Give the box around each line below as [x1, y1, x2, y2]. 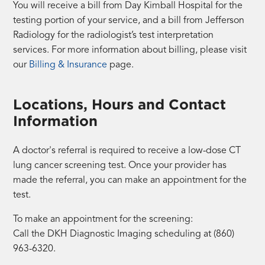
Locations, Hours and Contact [13, 95, 227, 113]
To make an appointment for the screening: [13, 214, 193, 224]
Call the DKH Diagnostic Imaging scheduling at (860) [13, 229, 235, 239]
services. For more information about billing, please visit [13, 45, 247, 55]
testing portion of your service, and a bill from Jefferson [13, 15, 245, 25]
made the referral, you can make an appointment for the [13, 175, 247, 185]
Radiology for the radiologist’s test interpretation [13, 30, 214, 40]
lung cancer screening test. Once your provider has [13, 160, 227, 170]
